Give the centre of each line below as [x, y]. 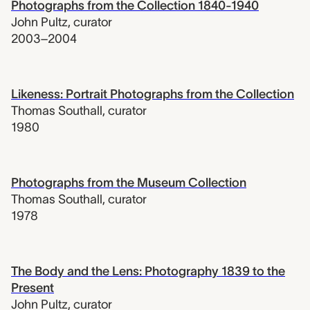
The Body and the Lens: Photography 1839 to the [148, 271]
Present [33, 288]
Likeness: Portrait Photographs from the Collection [153, 94]
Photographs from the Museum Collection [129, 182]
